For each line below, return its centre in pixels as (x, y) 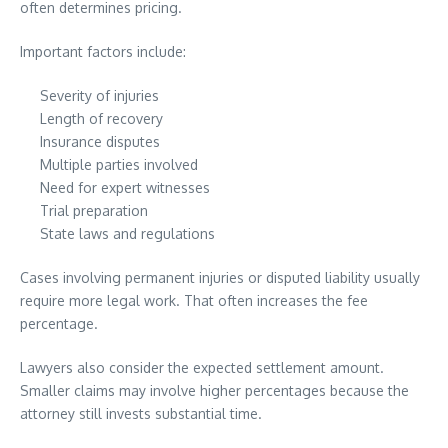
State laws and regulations (127, 233)
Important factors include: (103, 51)
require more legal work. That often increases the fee (194, 300)
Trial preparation (94, 210)
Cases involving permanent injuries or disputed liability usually (220, 277)
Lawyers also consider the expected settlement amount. (202, 367)
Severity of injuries (99, 95)
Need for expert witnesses (125, 187)
